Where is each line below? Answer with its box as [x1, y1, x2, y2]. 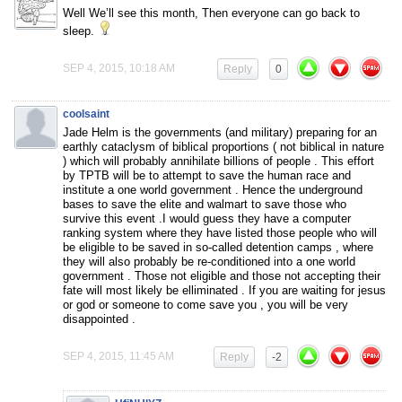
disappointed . [63, 311, 135, 326]
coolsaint [63, 107, 109, 120]
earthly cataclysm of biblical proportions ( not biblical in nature [63, 139, 384, 153]
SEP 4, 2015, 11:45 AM [63, 349, 174, 363]
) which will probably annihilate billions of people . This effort [63, 153, 374, 168]
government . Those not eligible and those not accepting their [63, 268, 380, 283]
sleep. [63, 23, 98, 38]
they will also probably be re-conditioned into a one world [63, 254, 355, 268]
